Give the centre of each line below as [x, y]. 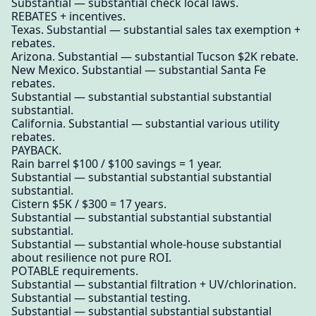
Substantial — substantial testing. [101, 297]
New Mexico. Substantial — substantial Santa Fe [139, 69]
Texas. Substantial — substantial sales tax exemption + [156, 29]
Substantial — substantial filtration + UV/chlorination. [154, 284]
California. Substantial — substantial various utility [145, 123]
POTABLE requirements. [75, 271]
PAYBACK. [36, 150]
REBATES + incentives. [68, 16]
